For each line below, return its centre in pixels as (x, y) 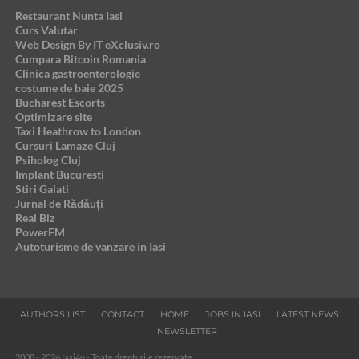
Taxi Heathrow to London (78, 131)
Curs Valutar (46, 30)
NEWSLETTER (188, 331)
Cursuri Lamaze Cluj (65, 146)
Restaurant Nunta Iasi (69, 16)
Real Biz (35, 218)
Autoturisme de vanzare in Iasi (90, 247)
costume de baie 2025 (69, 88)
